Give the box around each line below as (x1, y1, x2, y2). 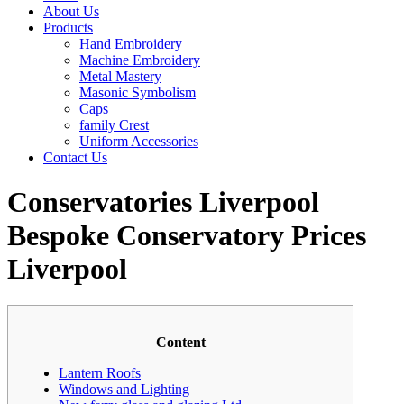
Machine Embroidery (79, 52, 200, 69)
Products (43, 20, 93, 36)
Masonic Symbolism (79, 85, 196, 101)
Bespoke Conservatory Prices (7, 218, 366, 252)
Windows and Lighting (59, 381, 189, 398)
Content (155, 335, 206, 351)
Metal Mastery (79, 69, 161, 85)
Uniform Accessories (79, 133, 198, 150)
